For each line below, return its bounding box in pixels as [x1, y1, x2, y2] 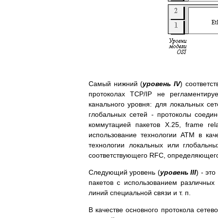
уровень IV [143, 79, 181, 88]
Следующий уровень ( [89, 168, 160, 176]
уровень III [160, 168, 197, 176]
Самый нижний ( [89, 79, 143, 88]
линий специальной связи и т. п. [89, 188, 191, 197]
